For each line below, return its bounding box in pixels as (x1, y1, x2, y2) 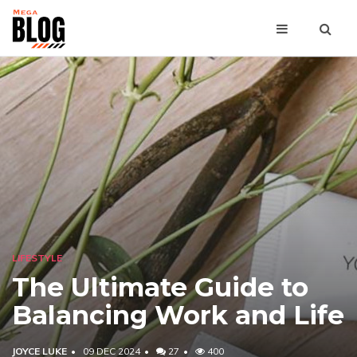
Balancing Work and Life (12, 300, 344, 331)
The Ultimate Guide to (12, 272, 308, 303)
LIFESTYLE (12, 252, 62, 264)
